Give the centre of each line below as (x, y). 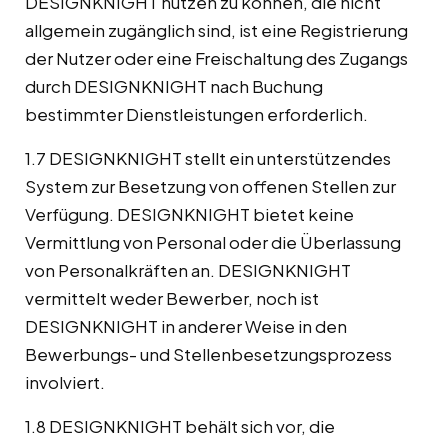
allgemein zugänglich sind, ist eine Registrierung (216, 30)
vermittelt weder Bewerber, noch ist (172, 298)
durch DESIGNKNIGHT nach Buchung (174, 86)
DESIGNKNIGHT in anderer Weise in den (186, 326)
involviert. (65, 382)
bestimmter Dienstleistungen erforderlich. (196, 114)
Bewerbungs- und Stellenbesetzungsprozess (208, 354)
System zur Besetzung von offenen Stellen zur (210, 186)
